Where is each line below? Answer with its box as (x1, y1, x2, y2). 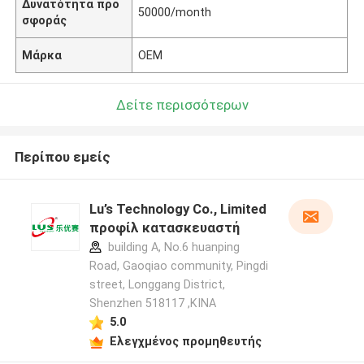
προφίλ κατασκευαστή (89, 219, 240, 236)
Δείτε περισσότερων (115, 96, 249, 113)
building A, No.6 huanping (104, 240, 240, 254)
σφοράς (22, 13, 67, 27)
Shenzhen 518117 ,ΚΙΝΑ (89, 297, 216, 310)
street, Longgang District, (89, 278, 225, 292)
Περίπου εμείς (14, 149, 110, 166)
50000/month (138, 5, 212, 19)
